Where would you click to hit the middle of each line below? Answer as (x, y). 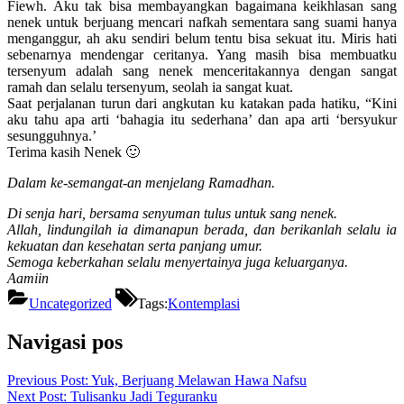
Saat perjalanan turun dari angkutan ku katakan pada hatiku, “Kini (202, 103)
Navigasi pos (65, 341)
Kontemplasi (204, 303)
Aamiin (28, 278)
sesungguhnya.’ (54, 135)
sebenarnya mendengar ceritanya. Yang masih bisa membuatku (202, 54)
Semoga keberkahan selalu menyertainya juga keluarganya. (178, 262)
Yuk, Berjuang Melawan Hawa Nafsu (197, 380)
